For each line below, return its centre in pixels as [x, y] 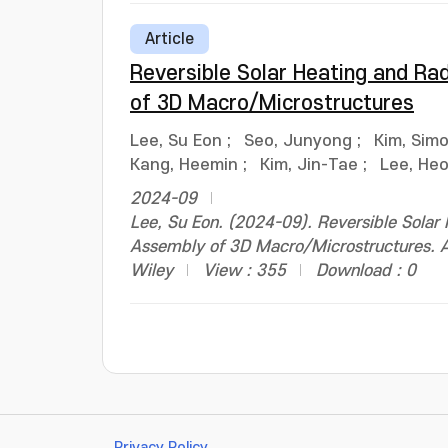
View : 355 [244, 271]
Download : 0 [366, 271]
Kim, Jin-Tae [309, 165]
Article [169, 39]
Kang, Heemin [184, 165]
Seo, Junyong [298, 141]
